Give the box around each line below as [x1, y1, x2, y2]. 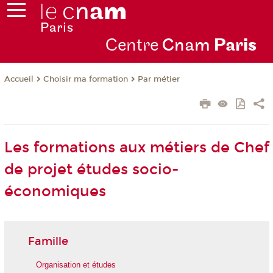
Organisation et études [35, 260, 116, 270]
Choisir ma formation [43, 74, 128, 85]
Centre [105, 35, 162, 57]
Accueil [4, 74, 34, 85]
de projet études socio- [4, 161, 179, 179]
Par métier [137, 74, 180, 85]
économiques [4, 183, 106, 200]
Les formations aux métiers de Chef [4, 139, 269, 157]
